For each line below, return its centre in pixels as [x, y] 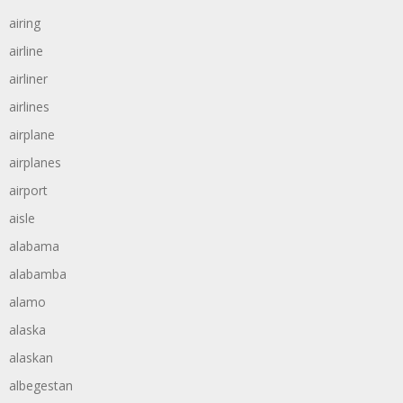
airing [25, 23]
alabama [34, 246]
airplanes [35, 162]
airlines [29, 107]
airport [28, 190]
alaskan [31, 358]
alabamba [38, 274]
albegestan [41, 385]
